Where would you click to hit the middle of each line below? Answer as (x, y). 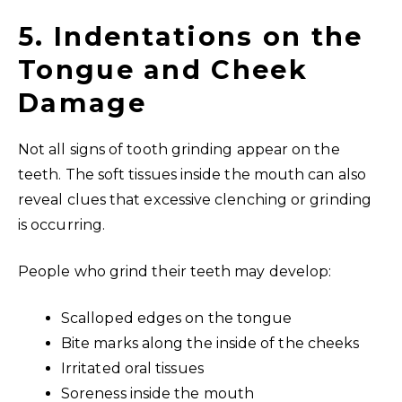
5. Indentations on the (191, 36)
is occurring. (62, 224)
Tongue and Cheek (163, 69)
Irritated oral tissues (132, 368)
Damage (82, 102)
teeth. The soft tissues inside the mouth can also (192, 174)
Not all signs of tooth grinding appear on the (179, 149)
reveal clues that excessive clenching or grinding (195, 199)
